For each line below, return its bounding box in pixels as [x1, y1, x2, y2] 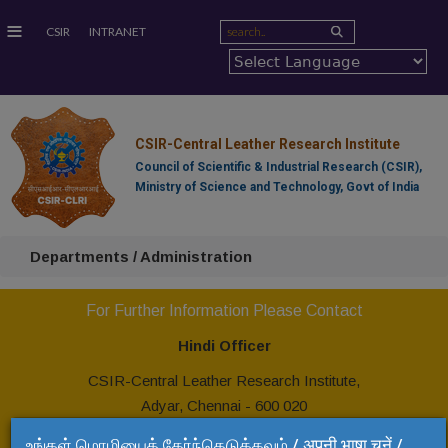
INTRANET [88, 24, 146, 39]
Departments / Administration [30, 248, 252, 265]
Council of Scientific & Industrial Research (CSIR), [134, 160, 422, 174]
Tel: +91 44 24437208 [154, 421, 294, 439]
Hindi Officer [177, 336, 271, 354]
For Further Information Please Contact [85, 302, 363, 320]
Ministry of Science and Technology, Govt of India [134, 180, 419, 194]
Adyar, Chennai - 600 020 [141, 396, 307, 414]
